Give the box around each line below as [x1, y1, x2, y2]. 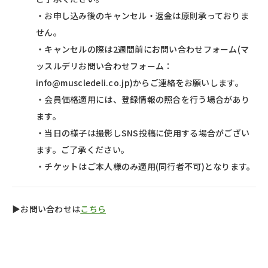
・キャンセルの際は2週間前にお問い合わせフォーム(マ [36, 42, 249, 55]
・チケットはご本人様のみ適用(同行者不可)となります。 [36, 160, 255, 172]
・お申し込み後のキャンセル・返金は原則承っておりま [36, 9, 249, 22]
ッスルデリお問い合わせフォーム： [36, 59, 173, 72]
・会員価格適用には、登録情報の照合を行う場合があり [36, 93, 249, 105]
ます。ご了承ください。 [36, 143, 130, 156]
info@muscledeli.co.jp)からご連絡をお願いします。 [36, 76, 243, 89]
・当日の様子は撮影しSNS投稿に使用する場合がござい [36, 126, 250, 139]
